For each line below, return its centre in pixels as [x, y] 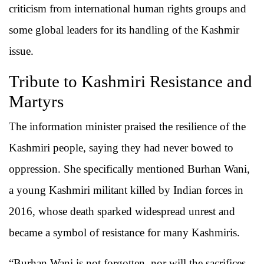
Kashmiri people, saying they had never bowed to [121, 148]
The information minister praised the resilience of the [127, 127]
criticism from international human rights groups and [128, 9]
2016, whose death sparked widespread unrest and [122, 212]
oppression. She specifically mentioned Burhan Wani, [129, 169]
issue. [21, 51]
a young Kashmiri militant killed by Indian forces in [126, 190]
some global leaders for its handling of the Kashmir [124, 30]
